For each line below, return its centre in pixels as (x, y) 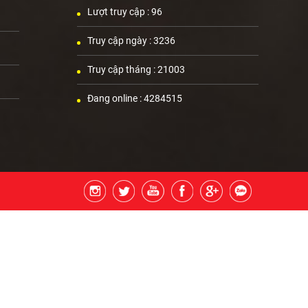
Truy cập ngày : (120, 41)
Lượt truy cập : (119, 12)
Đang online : (115, 98)
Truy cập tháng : (122, 69)
